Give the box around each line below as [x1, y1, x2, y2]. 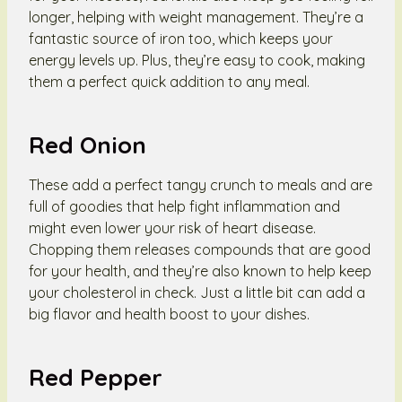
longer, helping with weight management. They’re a [29, 7, 363, 26]
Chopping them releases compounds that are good [29, 240, 371, 258]
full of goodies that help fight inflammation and [29, 197, 340, 215]
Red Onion [29, 129, 146, 160]
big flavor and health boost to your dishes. [29, 304, 310, 323]
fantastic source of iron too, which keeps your [29, 29, 333, 48]
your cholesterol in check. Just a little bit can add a [29, 283, 365, 301]
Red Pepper [29, 362, 162, 392]
